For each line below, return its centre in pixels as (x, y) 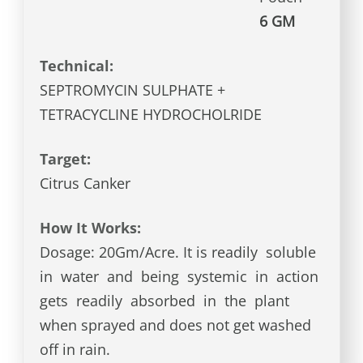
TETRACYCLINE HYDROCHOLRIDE (151, 115)
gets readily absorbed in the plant (165, 301)
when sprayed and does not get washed (176, 325)
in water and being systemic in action (181, 277)
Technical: (81, 66)
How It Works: (95, 228)
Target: (70, 159)
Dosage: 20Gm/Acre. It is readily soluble (180, 252)
